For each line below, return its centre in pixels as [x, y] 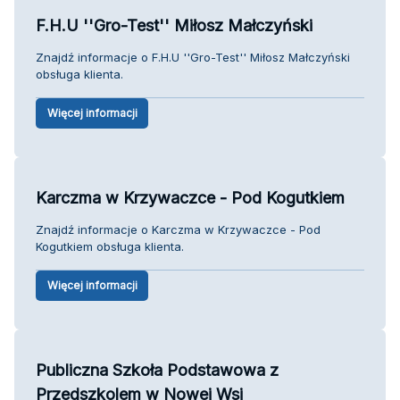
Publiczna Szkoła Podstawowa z [157, 370]
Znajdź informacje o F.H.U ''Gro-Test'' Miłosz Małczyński [193, 57]
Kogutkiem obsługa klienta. [110, 246]
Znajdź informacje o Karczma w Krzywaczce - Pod [178, 229]
